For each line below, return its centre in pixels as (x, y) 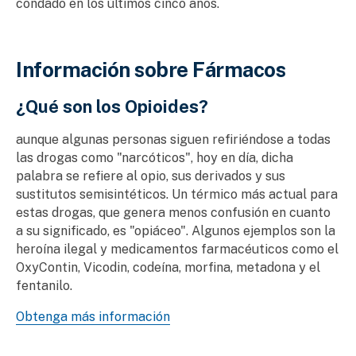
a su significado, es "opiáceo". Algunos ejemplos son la (176, 231)
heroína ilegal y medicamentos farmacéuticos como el (177, 250)
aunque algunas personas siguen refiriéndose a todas (173, 140)
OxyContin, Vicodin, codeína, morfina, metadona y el (168, 268)
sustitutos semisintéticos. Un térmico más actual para (177, 195)
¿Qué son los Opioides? (112, 107)
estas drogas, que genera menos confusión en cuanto (173, 213)
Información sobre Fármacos (151, 70)
